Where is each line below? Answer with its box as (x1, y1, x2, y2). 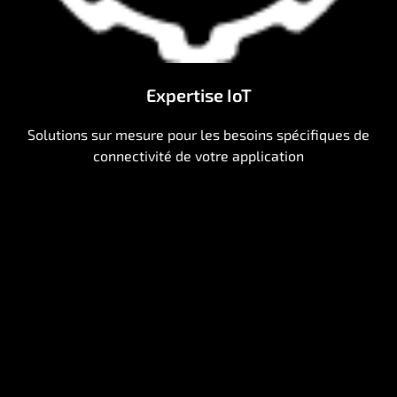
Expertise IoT (145, 84, 252, 106)
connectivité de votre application (93, 147, 304, 165)
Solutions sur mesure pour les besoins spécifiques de (27, 126, 370, 144)
